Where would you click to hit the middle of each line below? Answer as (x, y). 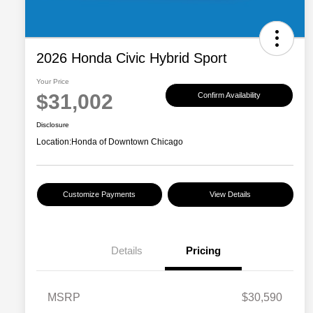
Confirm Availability (229, 95)
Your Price (53, 82)
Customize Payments (100, 195)
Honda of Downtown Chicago (127, 142)
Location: (54, 142)
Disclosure (53, 125)
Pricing (203, 251)
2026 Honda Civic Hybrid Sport (132, 58)
